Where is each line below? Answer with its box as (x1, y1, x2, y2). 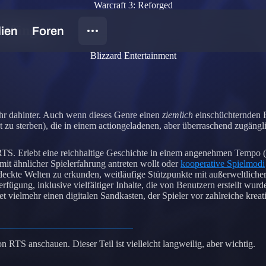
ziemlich (162, 109, 193, 120)
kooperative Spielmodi (180, 158, 265, 169)
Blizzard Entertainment (90, 50, 176, 61)
